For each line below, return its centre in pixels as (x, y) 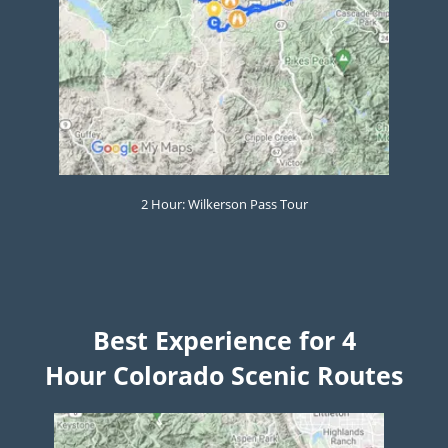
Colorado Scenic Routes (258, 375)
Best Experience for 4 (224, 340)
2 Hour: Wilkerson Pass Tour (224, 204)
